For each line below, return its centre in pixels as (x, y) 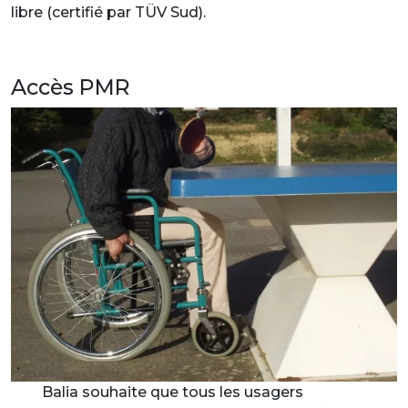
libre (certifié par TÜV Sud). (108, 12)
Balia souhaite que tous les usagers (172, 392)
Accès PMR (71, 87)
